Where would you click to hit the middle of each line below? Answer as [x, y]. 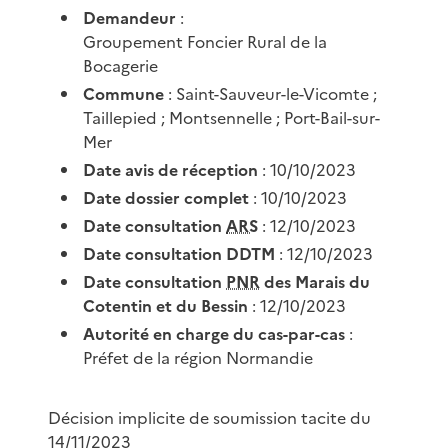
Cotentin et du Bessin [166, 305]
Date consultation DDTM [179, 253]
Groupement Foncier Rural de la [205, 41]
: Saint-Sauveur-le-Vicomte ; [271, 93]
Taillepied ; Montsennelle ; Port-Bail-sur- [232, 117]
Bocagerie [121, 65]
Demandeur [130, 17]
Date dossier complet [166, 197]
